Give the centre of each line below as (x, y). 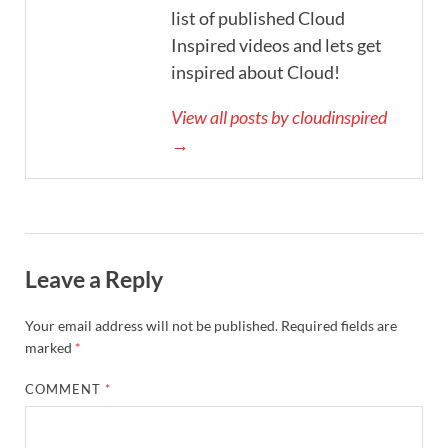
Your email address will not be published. (151, 326)
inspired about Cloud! (255, 72)
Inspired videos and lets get (276, 45)
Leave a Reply (94, 279)
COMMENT (65, 389)
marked (50, 348)
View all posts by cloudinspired (279, 117)
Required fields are (339, 326)
